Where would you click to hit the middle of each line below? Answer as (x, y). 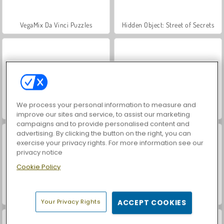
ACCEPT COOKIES (152, 203)
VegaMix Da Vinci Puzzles (56, 24)
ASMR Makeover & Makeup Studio (168, 195)
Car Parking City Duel (56, 195)
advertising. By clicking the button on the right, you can (104, 133)
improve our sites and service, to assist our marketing (103, 114)
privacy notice (40, 152)
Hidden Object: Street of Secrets (168, 24)
